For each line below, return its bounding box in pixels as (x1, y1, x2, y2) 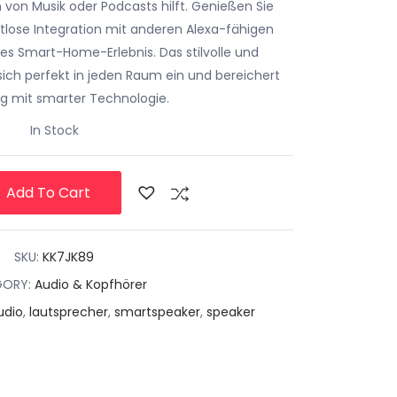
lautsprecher (29, 302, 108, 321)
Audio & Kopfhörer (35, 275, 147, 293)
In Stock (29, 121, 79, 139)
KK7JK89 (43, 247, 94, 266)
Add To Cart (3, 182, 90, 203)
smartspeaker (114, 302, 200, 321)
